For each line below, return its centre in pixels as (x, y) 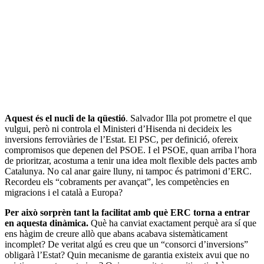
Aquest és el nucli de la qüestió (65, 118)
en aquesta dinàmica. (47, 223)
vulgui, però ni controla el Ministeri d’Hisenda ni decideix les (118, 128)
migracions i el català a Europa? (65, 192)
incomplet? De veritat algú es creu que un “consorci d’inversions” (126, 244)
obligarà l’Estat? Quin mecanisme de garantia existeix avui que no (127, 255)
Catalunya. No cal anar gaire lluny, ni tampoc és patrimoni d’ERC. (128, 171)
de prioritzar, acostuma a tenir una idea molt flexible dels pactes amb (131, 160)
